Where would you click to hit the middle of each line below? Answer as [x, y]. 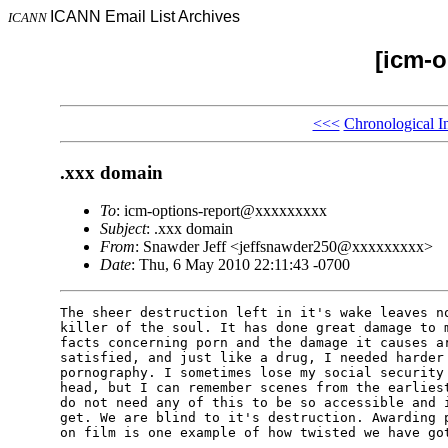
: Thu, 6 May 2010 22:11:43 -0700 [240, 265]
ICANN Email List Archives [145, 16]
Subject [122, 229]
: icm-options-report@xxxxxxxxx [221, 211]
